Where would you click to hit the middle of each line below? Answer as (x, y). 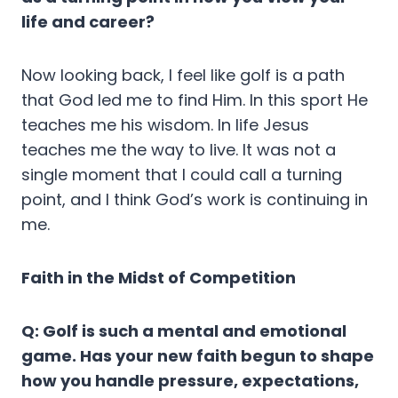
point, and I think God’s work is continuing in (195, 200)
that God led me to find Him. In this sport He (195, 100)
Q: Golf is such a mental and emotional (184, 331)
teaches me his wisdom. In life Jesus (165, 125)
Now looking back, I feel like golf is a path (183, 76)
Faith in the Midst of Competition (159, 278)
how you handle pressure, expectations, (190, 381)
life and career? (88, 22)
